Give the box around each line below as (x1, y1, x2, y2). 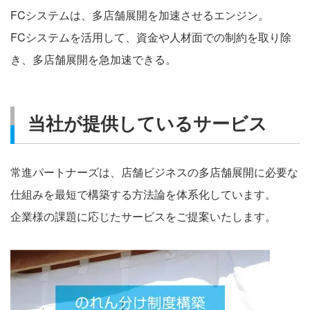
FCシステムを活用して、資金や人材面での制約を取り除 (10, 29, 291, 46)
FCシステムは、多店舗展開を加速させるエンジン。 (10, 7, 269, 24)
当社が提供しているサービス (28, 110, 268, 136)
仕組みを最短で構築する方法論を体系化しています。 (10, 186, 276, 203)
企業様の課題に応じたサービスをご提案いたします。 (10, 208, 276, 225)
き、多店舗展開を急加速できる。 (10, 51, 176, 68)
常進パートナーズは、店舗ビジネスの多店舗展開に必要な (10, 164, 298, 181)
